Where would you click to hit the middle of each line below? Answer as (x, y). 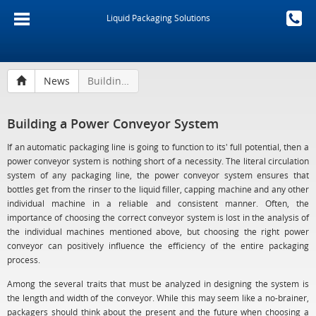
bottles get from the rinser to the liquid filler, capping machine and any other (158, 189)
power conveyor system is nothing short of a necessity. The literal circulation (158, 161)
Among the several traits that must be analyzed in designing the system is (158, 284)
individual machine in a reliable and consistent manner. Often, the (158, 203)
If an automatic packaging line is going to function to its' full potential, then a (158, 147)
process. (24, 260)
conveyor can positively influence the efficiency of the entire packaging (158, 245)
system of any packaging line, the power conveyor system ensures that (158, 175)
